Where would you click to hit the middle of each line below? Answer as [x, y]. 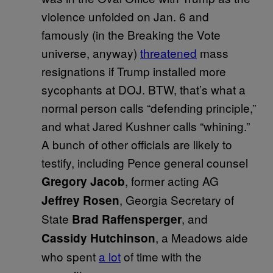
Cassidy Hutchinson [98, 238]
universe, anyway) [91, 52]
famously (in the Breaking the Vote [131, 34]
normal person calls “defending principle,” [149, 107]
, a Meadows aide [202, 237]
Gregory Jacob [83, 181]
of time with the [161, 256]
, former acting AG [172, 180]
